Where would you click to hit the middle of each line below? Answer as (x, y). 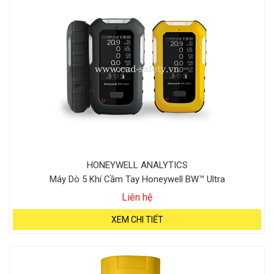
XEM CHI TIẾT (137, 220)
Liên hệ (137, 197)
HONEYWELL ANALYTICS (137, 165)
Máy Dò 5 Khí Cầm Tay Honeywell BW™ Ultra (137, 179)
